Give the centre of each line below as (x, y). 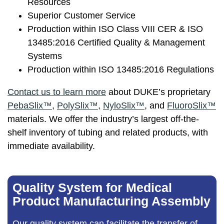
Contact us (29, 92)
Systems (45, 56)
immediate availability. (51, 146)
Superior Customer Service (81, 16)
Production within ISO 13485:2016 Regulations (121, 70)
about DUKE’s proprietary (158, 92)
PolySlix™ (77, 106)
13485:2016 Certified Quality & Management (116, 43)
